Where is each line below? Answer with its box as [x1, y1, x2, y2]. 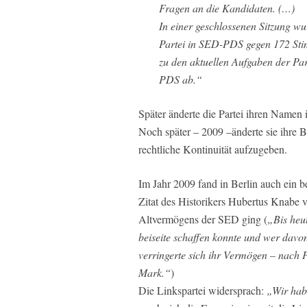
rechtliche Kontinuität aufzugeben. [138, 141, 287, 156]
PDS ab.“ [159, 71, 202, 86]
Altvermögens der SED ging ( [138, 211, 267, 226]
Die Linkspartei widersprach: [138, 282, 267, 297]
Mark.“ [138, 265, 171, 280]
